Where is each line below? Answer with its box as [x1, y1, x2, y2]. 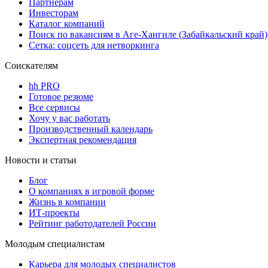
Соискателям [5, 60, 58, 71]
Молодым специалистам [5, 238, 105, 249]
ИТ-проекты [29, 207, 80, 218]
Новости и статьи [5, 154, 77, 165]
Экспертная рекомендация [29, 134, 136, 145]
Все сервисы [29, 102, 80, 112]
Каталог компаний [29, 18, 105, 29]
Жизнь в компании [29, 196, 106, 207]
